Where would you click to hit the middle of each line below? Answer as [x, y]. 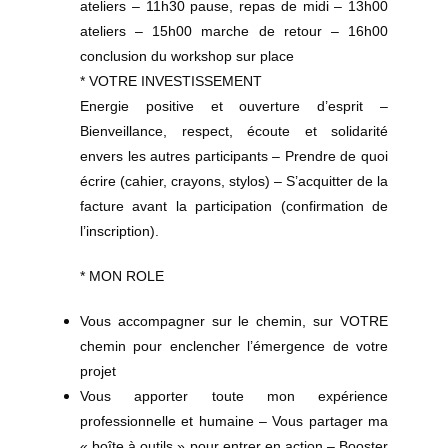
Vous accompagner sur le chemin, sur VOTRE [234, 321]
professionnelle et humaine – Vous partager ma [234, 421]
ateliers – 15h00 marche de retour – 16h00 [234, 31]
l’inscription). [119, 231]
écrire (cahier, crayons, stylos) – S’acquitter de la [234, 181]
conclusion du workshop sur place [187, 56]
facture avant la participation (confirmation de [234, 206]
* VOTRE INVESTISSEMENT [171, 81]
